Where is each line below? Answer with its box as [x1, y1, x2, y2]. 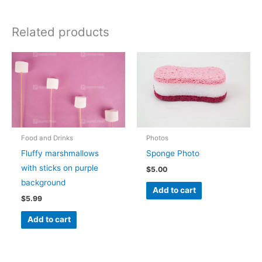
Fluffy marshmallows [21, 148, 99, 158]
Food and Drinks [21, 133, 74, 142]
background [21, 177, 66, 187]
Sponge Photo [146, 148, 200, 158]
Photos [146, 133, 169, 142]
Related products [12, 25, 109, 40]
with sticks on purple [21, 163, 99, 173]
